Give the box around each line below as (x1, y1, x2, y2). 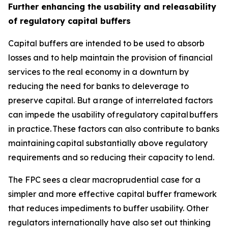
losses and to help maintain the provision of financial (8, 52, 213, 63)
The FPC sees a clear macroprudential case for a (8, 175, 201, 185)
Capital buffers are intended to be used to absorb (8, 38, 205, 48)
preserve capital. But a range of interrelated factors (8, 95, 213, 105)
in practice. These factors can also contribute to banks (8, 124, 219, 134)
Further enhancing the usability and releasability (8, 2, 216, 12)
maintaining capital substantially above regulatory (8, 138, 208, 148)
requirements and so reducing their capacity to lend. (8, 152, 215, 162)
